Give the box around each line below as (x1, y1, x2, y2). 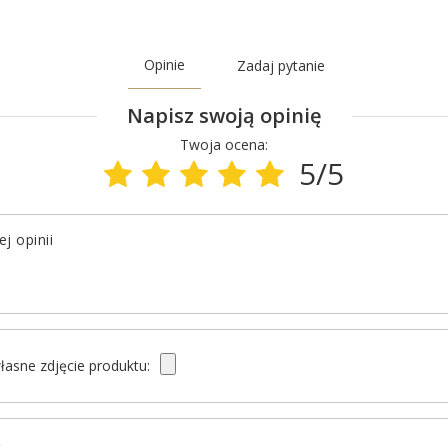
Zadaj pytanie (236, 55, 325, 75)
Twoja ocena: (180, 135, 268, 154)
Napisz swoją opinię (126, 102, 322, 129)
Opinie (143, 55, 185, 74)
